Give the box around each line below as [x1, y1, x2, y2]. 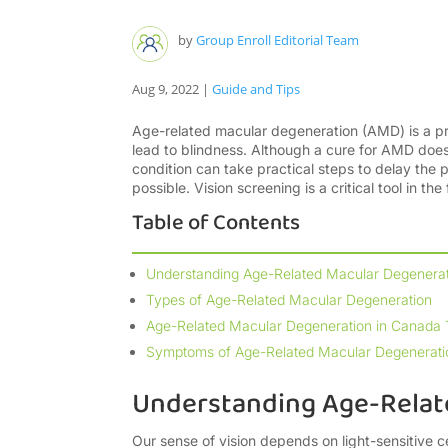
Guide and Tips [212, 80, 300, 99]
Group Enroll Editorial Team [196, 30, 359, 49]
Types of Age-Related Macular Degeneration [146, 291, 432, 309]
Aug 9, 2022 [132, 80, 199, 99]
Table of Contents [132, 205, 300, 242]
